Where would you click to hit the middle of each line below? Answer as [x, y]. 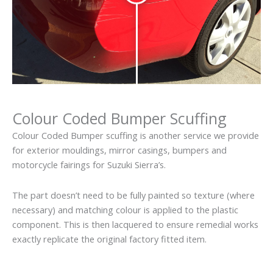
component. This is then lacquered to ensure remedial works [135, 224]
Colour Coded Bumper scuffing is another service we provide [136, 136]
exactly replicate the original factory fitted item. [109, 239]
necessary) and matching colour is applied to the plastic [125, 209]
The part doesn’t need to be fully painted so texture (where [133, 195]
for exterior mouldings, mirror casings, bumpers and [119, 150]
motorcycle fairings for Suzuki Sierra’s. [89, 165]
